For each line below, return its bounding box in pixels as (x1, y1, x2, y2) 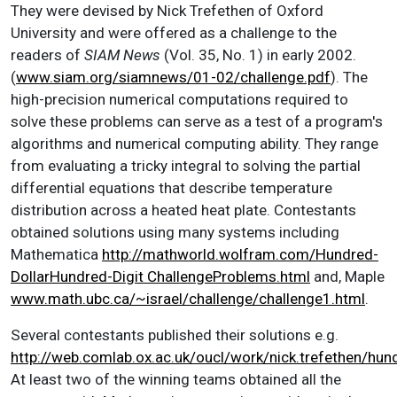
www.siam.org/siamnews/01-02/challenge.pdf (16, 67, 331, 86)
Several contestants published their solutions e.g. (11, 325, 339, 344)
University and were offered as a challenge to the (11, 23, 337, 42)
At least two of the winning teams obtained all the (11, 370, 341, 388)
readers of (11, 45, 84, 64)
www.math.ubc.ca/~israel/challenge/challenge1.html (11, 289, 365, 307)
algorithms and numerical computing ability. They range (11, 134, 378, 152)
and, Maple (310, 267, 385, 285)
